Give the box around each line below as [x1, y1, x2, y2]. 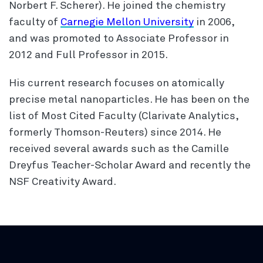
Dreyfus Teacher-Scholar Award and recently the [9, 160, 251, 171]
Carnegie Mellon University [60, 16, 194, 28]
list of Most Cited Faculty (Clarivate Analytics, [9, 110, 238, 122]
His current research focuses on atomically [9, 77, 224, 89]
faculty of [9, 16, 60, 28]
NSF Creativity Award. [9, 176, 116, 187]
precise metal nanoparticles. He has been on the [9, 94, 249, 105]
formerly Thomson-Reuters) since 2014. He [9, 127, 221, 138]
